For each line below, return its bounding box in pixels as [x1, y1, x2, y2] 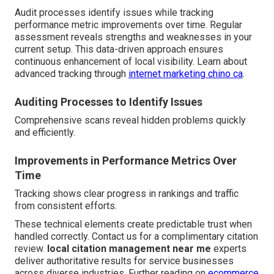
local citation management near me [47, 243, 211, 255]
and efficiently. [15, 127, 75, 139]
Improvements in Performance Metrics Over [15, 154, 237, 168]
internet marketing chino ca [128, 68, 243, 80]
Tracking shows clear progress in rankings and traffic [15, 188, 239, 200]
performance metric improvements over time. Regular [15, 19, 242, 31]
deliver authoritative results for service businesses [15, 255, 234, 267]
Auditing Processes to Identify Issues [15, 95, 202, 109]
